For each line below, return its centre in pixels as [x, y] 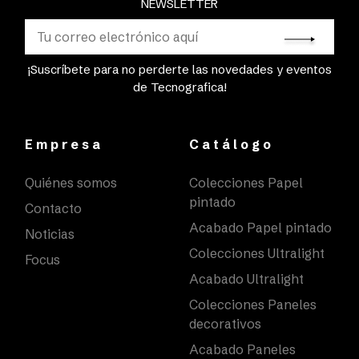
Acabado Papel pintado [260, 227]
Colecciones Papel [246, 182]
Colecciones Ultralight [257, 253]
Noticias [49, 234]
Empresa [64, 144]
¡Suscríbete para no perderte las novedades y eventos [179, 69]
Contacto [53, 208]
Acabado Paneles [242, 349]
